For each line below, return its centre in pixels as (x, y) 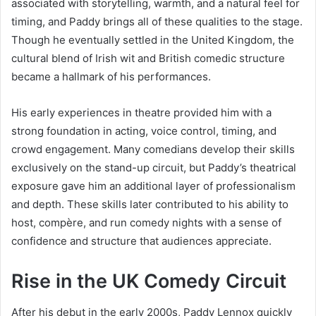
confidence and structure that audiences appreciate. (141, 241)
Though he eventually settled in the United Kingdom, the (153, 39)
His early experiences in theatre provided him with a (141, 112)
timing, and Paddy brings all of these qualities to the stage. (157, 21)
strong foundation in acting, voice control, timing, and (144, 130)
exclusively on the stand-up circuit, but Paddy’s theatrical (154, 167)
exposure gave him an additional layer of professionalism (153, 186)
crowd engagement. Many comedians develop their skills (153, 149)
